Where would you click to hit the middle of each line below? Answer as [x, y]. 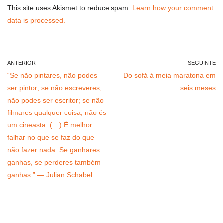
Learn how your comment [173, 8]
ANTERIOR [22, 63]
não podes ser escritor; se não [56, 100]
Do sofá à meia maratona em [169, 75]
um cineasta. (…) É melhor [50, 125]
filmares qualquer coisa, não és [57, 113]
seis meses [198, 88]
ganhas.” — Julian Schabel [50, 175]
